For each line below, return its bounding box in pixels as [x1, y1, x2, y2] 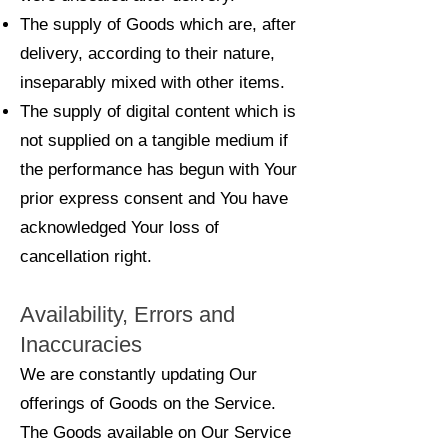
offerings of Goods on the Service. [20, 394, 276, 413]
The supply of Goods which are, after [20, 15, 296, 34]
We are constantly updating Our [20, 365, 257, 384]
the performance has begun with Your [20, 160, 297, 179]
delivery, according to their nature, [20, 44, 275, 63]
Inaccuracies [20, 332, 142, 357]
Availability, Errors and [20, 302, 235, 327]
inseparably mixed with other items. [20, 73, 285, 92]
